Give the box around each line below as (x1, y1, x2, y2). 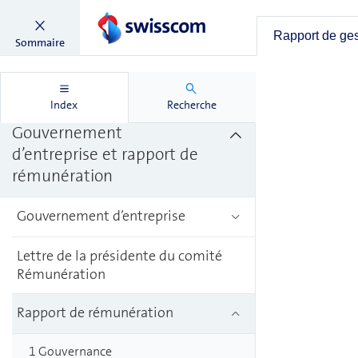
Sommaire (15, 35, 65, 50)
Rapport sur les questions (12, 58, 195, 80)
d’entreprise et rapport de (12, 143, 198, 165)
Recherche (166, 97, 217, 112)
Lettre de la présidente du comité (17, 246, 222, 265)
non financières (12, 79, 123, 101)
